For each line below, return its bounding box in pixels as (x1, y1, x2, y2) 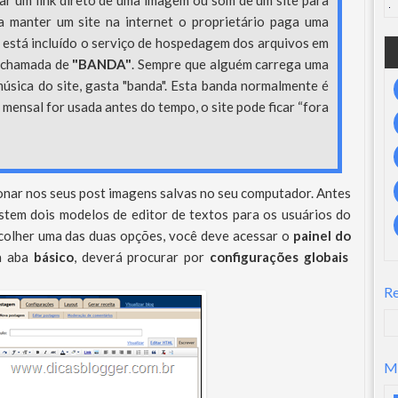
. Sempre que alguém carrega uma (131, 56, 330, 72)
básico (33, 249, 74, 265)
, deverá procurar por (73, 249, 211, 265)
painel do (293, 227, 352, 243)
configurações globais (210, 249, 349, 265)
